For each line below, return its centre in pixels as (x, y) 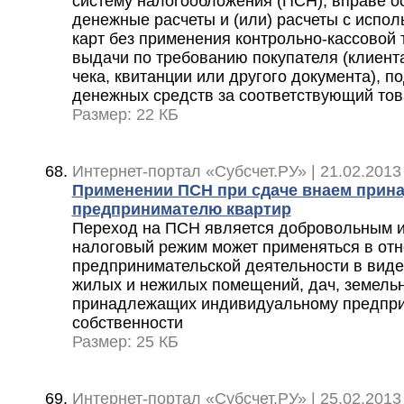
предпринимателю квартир (181, 210)
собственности (127, 323)
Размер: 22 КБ (125, 115)
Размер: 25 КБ (125, 342)
